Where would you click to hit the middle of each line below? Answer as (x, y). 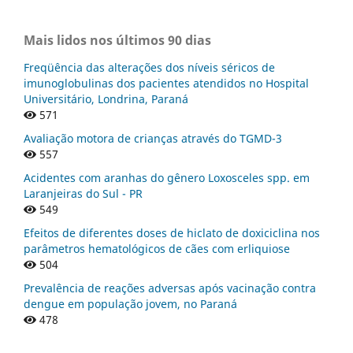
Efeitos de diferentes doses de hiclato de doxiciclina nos (172, 233)
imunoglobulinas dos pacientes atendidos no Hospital (166, 84)
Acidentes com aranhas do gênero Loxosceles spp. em (167, 178)
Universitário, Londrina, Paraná (106, 99)
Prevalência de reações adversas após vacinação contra (170, 288)
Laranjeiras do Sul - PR (83, 194)
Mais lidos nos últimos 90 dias (117, 41)
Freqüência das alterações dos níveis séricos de (149, 68)
